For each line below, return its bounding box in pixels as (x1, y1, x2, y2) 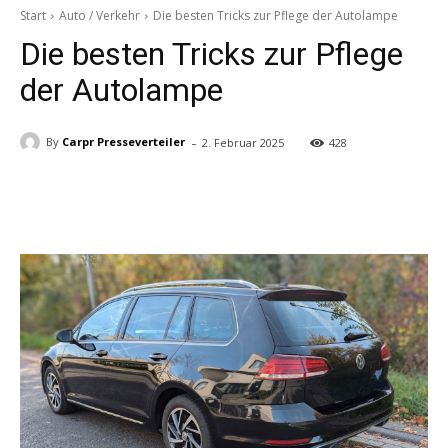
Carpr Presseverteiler (62, 134, 185, 150)
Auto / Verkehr (59, 6, 140, 24)
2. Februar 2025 (202, 135, 284, 150)
